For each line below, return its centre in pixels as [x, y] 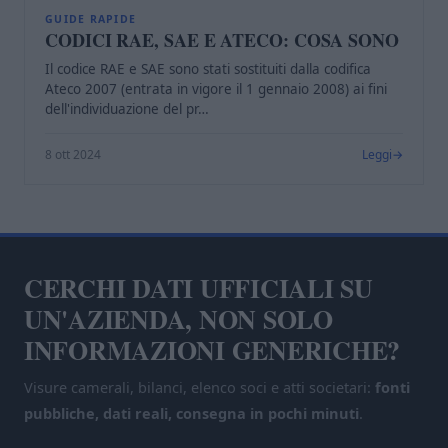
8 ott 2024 [73, 154]
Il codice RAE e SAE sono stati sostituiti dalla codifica [208, 68]
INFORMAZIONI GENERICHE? [212, 349]
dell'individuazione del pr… [127, 108]
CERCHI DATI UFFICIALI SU [198, 287]
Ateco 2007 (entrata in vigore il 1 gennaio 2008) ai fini [216, 88]
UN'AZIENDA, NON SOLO [178, 318]
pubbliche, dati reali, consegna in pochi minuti [191, 412]
